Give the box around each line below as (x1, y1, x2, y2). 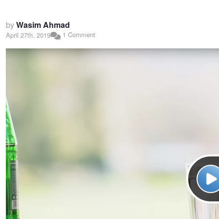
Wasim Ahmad (16, 19, 70, 30)
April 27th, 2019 (6, 30, 50, 40)
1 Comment (60, 30, 95, 39)
